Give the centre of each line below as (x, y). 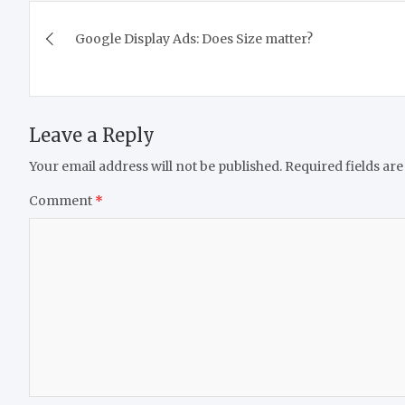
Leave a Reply (92, 135)
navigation (104, 55)
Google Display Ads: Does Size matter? (194, 38)
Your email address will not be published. (155, 166)
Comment (62, 200)
